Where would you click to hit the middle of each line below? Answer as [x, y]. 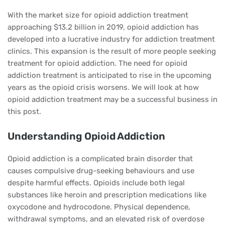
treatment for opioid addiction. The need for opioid [97, 63]
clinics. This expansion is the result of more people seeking [112, 51]
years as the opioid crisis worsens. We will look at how [103, 87]
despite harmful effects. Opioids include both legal [96, 183]
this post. [24, 111]
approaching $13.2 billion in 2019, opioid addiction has [103, 27]
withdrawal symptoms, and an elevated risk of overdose [106, 219]
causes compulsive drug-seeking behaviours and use [101, 171]
